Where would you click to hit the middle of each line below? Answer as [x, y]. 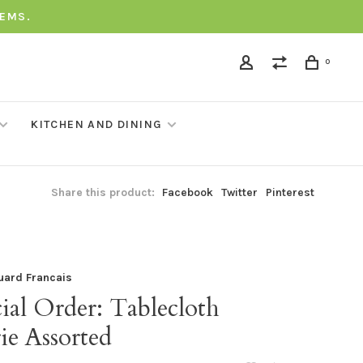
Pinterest [290, 192]
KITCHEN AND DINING [97, 124]
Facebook [188, 192]
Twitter [239, 192]
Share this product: [103, 192]
